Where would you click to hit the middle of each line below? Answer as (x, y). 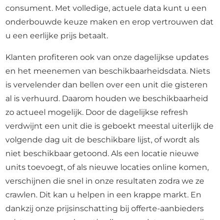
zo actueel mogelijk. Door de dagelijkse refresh (97, 112)
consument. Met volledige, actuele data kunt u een (106, 8)
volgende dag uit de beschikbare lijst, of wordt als (103, 140)
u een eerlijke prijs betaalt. (57, 36)
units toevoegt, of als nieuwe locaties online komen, (107, 167)
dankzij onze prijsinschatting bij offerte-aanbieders (105, 208)
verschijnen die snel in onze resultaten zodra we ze (105, 181)
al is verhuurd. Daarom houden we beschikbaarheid (107, 98)
